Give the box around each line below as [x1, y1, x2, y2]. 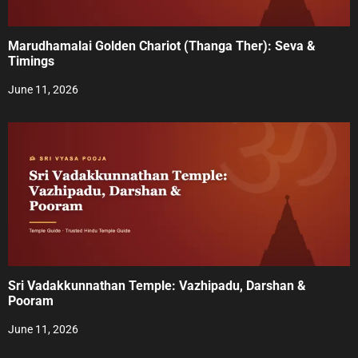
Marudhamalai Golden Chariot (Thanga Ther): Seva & [8, 38, 316, 54]
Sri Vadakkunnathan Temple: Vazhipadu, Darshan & [8, 278, 306, 294]
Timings [8, 54, 54, 70]
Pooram [8, 293, 54, 309]
